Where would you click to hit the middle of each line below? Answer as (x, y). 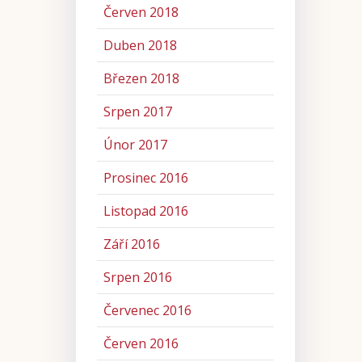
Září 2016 (131, 244)
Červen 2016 (141, 344)
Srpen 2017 (137, 112)
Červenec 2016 (147, 311)
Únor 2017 (135, 145)
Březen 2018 (141, 79)
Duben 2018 (140, 46)
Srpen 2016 (137, 278)
